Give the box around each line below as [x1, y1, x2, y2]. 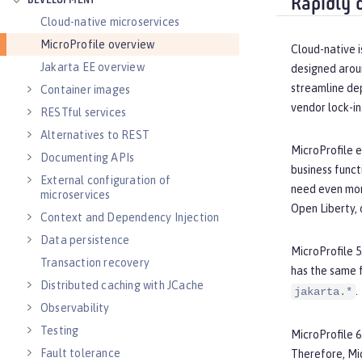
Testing [40, 324, 79, 337]
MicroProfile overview [40, 38, 155, 51]
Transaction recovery [40, 256, 149, 269]
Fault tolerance [40, 347, 120, 360]
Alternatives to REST [40, 128, 149, 141]
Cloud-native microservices [40, 15, 180, 28]
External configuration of [40, 174, 170, 187]
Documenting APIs [40, 151, 135, 164]
